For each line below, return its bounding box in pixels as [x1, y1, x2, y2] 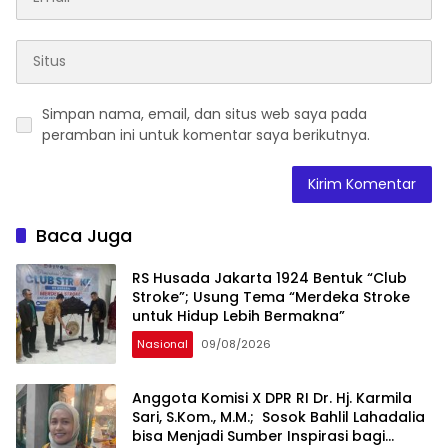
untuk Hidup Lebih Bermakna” [132, 306, 345, 327]
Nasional [137, 336, 188, 353]
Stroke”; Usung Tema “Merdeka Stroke [132, 287, 410, 308]
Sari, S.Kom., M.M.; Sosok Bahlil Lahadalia [132, 407, 425, 428]
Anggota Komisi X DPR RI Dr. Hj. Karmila [132, 388, 412, 409]
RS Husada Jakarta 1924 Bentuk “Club [132, 268, 407, 289]
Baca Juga [36, 222, 132, 248]
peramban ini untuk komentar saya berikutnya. [42, 124, 370, 145]
